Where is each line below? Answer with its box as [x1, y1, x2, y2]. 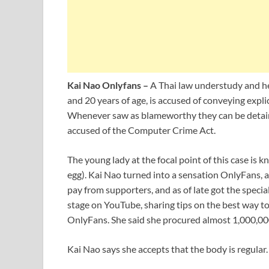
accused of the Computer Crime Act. [67, 124, 216, 136]
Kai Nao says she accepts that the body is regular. [67, 243, 268, 255]
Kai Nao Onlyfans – [67, 79, 148, 91]
